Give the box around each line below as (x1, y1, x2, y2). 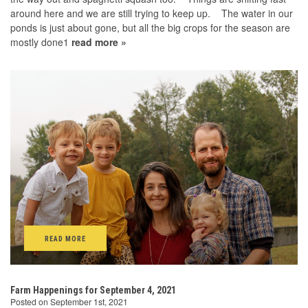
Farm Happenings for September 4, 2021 (10, 285, 176, 296)
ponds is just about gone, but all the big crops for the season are (10, 21, 290, 34)
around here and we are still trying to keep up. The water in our (10, 6, 293, 20)
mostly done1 (10, 35, 71, 49)
